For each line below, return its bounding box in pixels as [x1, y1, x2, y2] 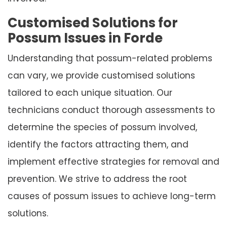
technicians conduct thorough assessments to [8, 103, 215, 116]
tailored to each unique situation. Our [8, 86, 172, 99]
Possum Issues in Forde [8, 28, 163, 47]
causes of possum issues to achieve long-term [8, 190, 216, 202]
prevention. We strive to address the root [8, 172, 187, 185]
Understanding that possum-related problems [8, 52, 212, 64]
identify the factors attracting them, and [8, 138, 188, 150]
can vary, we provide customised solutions [8, 69, 195, 82]
